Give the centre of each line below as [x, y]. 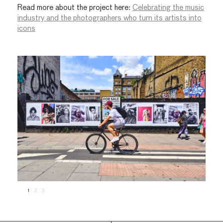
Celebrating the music [168, 8]
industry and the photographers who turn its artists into [110, 18]
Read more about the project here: [75, 8]
